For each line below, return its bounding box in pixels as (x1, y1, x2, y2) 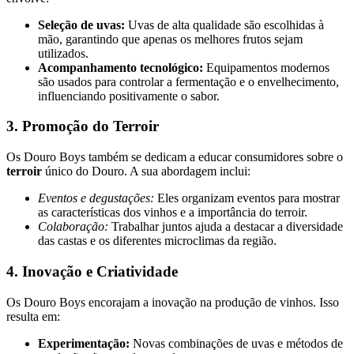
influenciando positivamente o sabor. (38, 88, 220, 103)
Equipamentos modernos (203, 60, 330, 74)
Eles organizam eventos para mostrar (154, 191, 340, 205)
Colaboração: (38, 220, 108, 234)
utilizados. (38, 46, 88, 60)
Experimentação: (38, 336, 130, 350)
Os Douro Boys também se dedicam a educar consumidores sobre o (6, 150, 343, 164)
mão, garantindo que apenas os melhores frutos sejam (38, 32, 303, 46)
